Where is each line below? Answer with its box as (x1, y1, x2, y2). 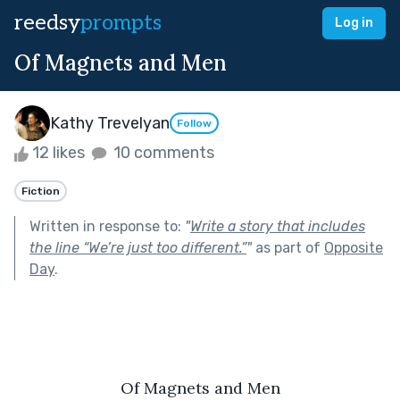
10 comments (110, 143, 214, 162)
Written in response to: (29, 217, 185, 235)
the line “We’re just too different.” (29, 238, 246, 256)
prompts (80, 10, 162, 36)
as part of (252, 238, 324, 256)
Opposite (324, 238, 383, 256)
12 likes (29, 143, 88, 162)
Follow (177, 117, 212, 130)
